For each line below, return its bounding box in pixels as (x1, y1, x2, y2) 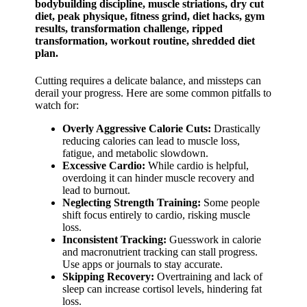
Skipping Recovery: (62, 270, 155, 282)
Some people (201, 196, 260, 208)
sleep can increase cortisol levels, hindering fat (62, 282, 262, 295)
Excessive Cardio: (62, 159, 146, 171)
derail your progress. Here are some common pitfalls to (35, 86, 272, 99)
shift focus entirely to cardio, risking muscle (62, 208, 251, 221)
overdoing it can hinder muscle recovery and (62, 171, 255, 184)
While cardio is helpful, (145, 159, 249, 171)
